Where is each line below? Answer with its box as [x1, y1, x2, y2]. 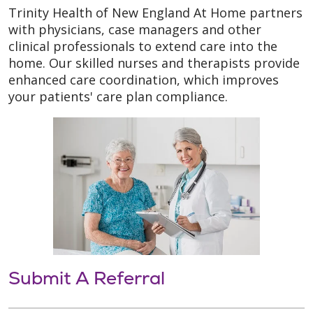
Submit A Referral [8, 265, 165, 290]
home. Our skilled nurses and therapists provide [8, 54, 300, 71]
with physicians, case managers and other [8, 20, 261, 38]
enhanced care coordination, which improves [8, 71, 279, 88]
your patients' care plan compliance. [8, 87, 228, 105]
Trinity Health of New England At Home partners [8, 3, 303, 21]
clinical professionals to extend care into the [8, 37, 277, 54]
